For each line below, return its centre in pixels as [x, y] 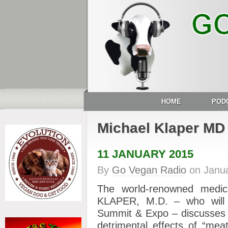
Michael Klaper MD [161, 128]
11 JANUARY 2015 [145, 154]
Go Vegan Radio [149, 170]
